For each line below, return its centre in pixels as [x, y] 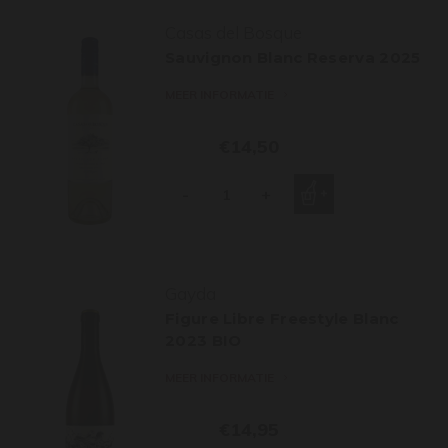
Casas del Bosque [233, 32]
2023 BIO [203, 340]
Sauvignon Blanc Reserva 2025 [293, 57]
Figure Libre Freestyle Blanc [282, 318]
